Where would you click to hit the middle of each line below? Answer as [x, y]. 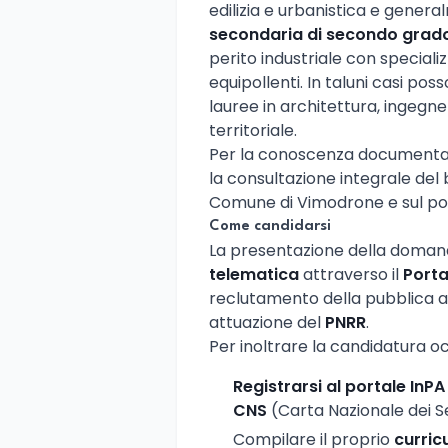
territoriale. [253, 130]
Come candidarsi [270, 226]
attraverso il [351, 274]
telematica [254, 274]
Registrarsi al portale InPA [339, 386]
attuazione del [267, 322]
